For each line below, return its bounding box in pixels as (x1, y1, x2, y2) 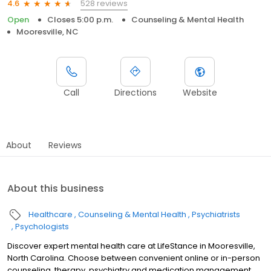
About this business (7, 181, 104, 195)
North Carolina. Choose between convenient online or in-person (7, 252, 260, 264)
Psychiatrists (192, 208, 240, 220)
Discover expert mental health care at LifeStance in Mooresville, (7, 240, 255, 252)
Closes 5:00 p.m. (47, 13, 113, 25)
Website (182, 86, 217, 99)
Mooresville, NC (16, 25, 79, 38)
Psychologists (15, 220, 69, 232)
